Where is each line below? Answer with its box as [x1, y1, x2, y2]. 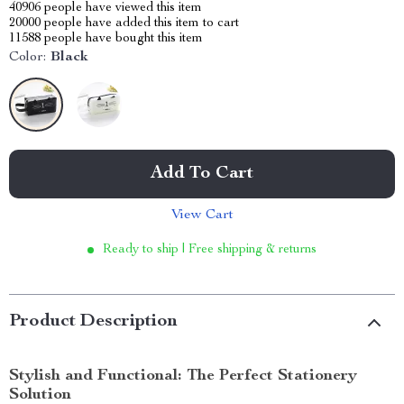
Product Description [9, 313, 178, 331]
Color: [9, 50, 46, 65]
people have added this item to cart [41, 17, 239, 30]
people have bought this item [41, 32, 203, 45]
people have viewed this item [41, 2, 202, 14]
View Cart [170, 208, 234, 223]
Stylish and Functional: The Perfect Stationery [9, 368, 357, 384]
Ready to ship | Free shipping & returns [103, 243, 317, 256]
